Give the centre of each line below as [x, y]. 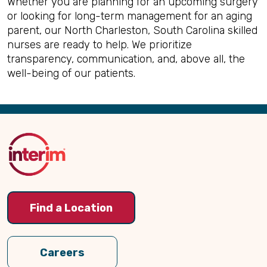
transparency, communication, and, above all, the [126, 59]
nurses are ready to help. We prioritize [100, 44]
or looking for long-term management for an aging [130, 16]
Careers [62, 252]
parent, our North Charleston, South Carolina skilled [132, 30]
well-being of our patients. [71, 73]
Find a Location [71, 208]
